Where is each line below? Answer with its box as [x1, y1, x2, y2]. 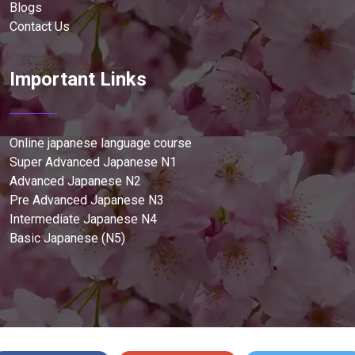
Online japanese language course [10, 136, 192, 151]
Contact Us [10, 19, 70, 35]
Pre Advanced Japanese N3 [10, 193, 164, 208]
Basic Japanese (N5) [10, 231, 125, 246]
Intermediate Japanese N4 [10, 212, 157, 227]
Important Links [10, 68, 147, 91]
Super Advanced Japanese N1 [10, 155, 177, 170]
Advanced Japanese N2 [10, 174, 141, 189]
